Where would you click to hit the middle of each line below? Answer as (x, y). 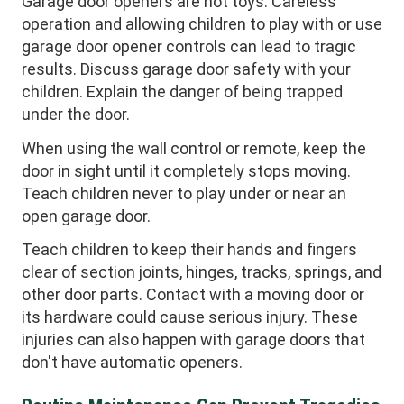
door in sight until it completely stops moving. (186, 170)
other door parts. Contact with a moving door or (193, 294)
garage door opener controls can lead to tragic (189, 46)
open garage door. (86, 216)
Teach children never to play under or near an (184, 193)
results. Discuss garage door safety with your (186, 69)
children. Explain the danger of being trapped (182, 92)
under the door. (76, 114)
